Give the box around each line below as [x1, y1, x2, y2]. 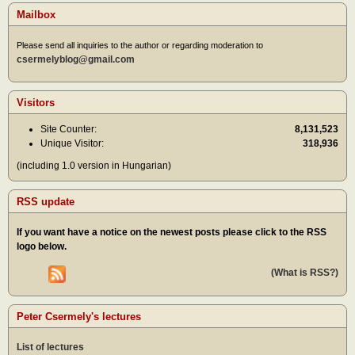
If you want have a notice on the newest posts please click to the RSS [17, 227, 326, 239]
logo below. [17, 241, 67, 253]
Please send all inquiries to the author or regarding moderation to [17, 40, 263, 50]
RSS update [17, 196, 74, 208]
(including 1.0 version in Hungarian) [17, 160, 171, 172]
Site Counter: [40, 124, 97, 136]
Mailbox [17, 8, 55, 21]
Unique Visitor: [40, 138, 104, 150]
